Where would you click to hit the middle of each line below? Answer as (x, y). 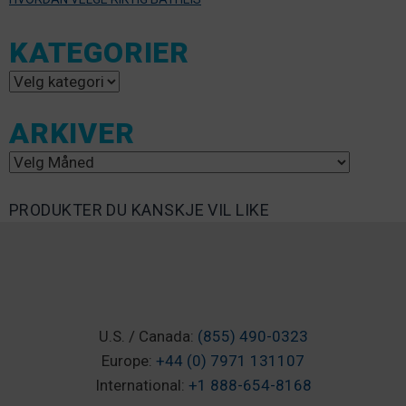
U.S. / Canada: (148, 337)
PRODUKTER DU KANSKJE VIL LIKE (140, 210)
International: (141, 386)
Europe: (129, 361)
